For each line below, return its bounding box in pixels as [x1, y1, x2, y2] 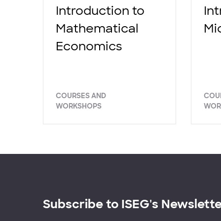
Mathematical [56, 20, 138, 36]
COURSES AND [56, 91, 106, 100]
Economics [56, 38, 122, 54]
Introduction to [56, 2, 145, 18]
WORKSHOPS [56, 101, 102, 110]
